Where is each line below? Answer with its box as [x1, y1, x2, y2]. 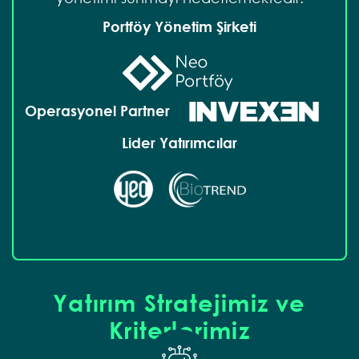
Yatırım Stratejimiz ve [53, 287, 306, 317]
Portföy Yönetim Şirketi [103, 17, 256, 35]
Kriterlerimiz [109, 314, 250, 344]
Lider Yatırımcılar [122, 133, 237, 151]
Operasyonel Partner [25, 101, 174, 119]
